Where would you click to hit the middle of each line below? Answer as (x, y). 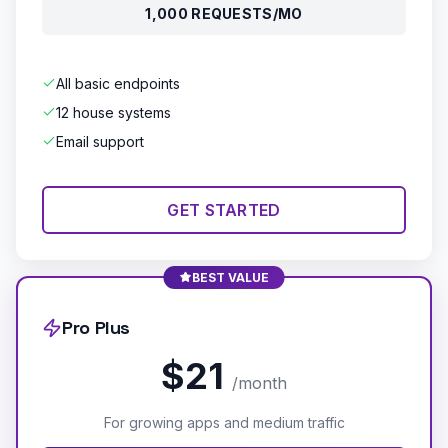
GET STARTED (224, 209)
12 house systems (113, 112)
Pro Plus (96, 328)
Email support (100, 141)
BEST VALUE (230, 277)
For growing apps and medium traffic (224, 422)
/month (259, 382)
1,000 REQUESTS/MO (224, 13)
